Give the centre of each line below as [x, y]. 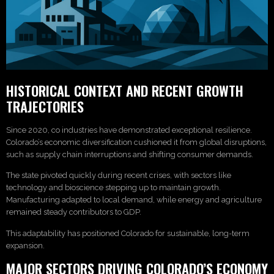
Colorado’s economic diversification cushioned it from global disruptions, [136, 142]
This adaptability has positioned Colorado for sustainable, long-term [128, 233]
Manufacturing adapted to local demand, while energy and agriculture [134, 200]
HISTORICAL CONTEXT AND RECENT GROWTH [125, 90]
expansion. [25, 245]
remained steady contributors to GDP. [74, 212]
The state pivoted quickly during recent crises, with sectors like [119, 176]
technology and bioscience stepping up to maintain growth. [113, 188]
